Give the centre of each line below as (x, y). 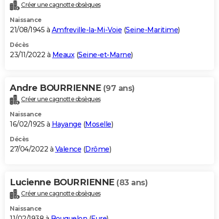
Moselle (98, 124)
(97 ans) (119, 88)
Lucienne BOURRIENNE (63, 183)
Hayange (66, 124)
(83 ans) (132, 183)
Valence (68, 149)
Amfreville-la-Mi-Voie (87, 30)
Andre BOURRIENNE (56, 88)
